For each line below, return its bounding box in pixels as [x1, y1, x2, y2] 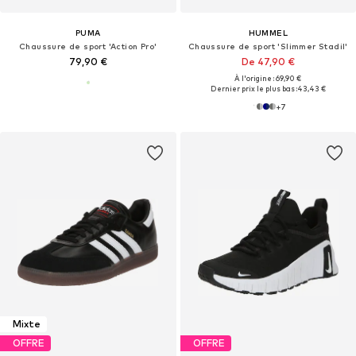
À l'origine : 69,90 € [234, 73, 302, 83]
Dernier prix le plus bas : [210, 83, 297, 93]
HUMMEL [248, 27, 288, 37]
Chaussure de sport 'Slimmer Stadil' [188, 41, 348, 51]
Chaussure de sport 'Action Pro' [19, 41, 157, 51]
